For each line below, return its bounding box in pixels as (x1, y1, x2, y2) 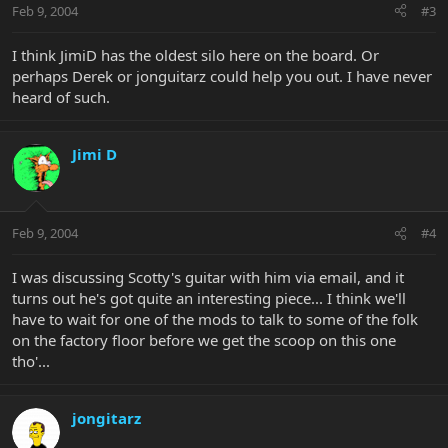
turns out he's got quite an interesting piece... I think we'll (12, 288, 406, 309)
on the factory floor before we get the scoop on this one (12, 330, 396, 351)
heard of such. (12, 86, 110, 107)
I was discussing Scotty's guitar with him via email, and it (12, 267, 404, 288)
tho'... (12, 351, 50, 372)
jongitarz (72, 408, 141, 429)
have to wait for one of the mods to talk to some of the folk (12, 309, 418, 330)
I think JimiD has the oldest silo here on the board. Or (12, 44, 379, 65)
